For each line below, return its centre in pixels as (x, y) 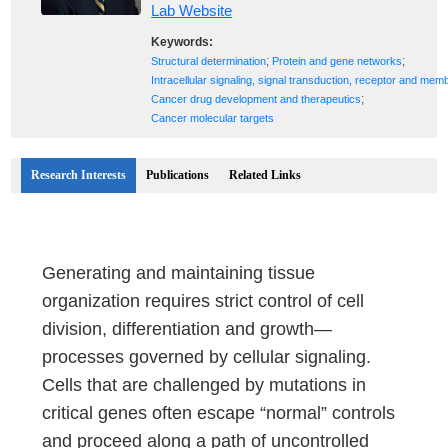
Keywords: (182, 42)
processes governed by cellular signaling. (207, 357)
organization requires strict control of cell (203, 301)
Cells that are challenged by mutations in (204, 385)
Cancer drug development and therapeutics (256, 99)
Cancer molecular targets (213, 118)
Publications (178, 175)
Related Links (265, 175)
